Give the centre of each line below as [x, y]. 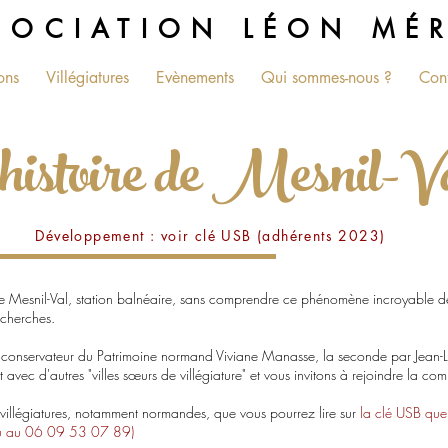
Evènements [194, 77]
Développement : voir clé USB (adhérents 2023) [210, 235]
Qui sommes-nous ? [326, 77]
